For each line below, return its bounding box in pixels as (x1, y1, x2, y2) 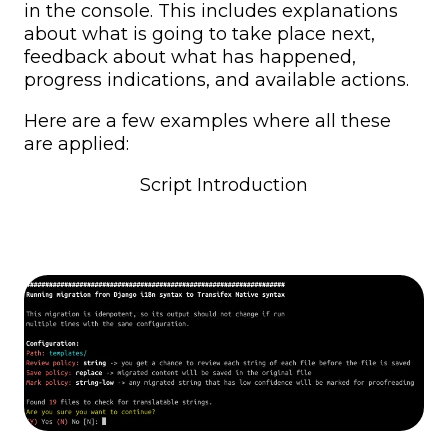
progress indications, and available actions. (24, 69, 409, 92)
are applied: (24, 133, 129, 156)
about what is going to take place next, (24, 23, 375, 46)
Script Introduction (140, 174, 308, 197)
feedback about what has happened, (24, 46, 356, 69)
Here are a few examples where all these (24, 110, 391, 133)
